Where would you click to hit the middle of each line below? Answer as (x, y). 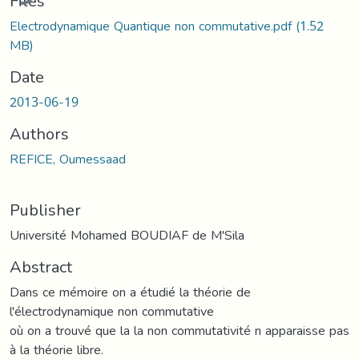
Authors (39, 133)
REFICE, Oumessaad (68, 159)
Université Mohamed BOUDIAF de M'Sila (127, 235)
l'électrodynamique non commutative (112, 311)
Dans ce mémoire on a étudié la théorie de (130, 292)
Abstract (41, 266)
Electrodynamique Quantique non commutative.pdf (153, 26)
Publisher (45, 210)
